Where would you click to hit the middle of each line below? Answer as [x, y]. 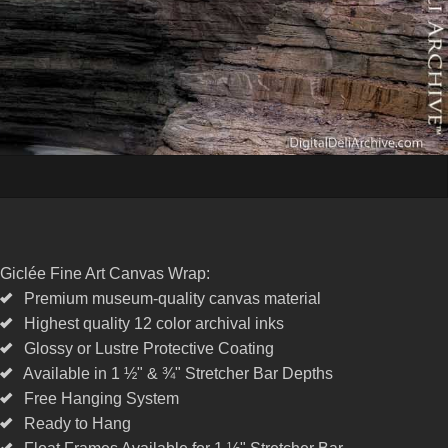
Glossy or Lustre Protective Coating [142, 348]
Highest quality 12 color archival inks [147, 323]
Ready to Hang [71, 423]
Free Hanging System [95, 398]
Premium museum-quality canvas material [166, 298]
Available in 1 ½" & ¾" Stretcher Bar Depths [172, 373]
